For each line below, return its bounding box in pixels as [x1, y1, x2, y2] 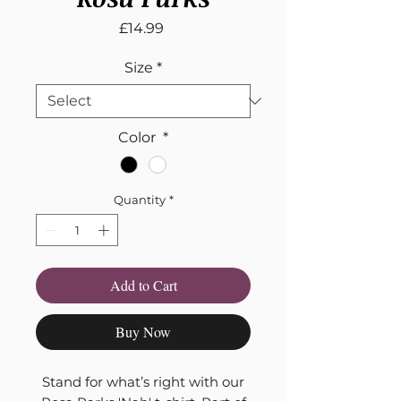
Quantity [113, 192, 166, 208]
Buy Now [115, 321, 171, 341]
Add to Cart [109, 275, 177, 294]
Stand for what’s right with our [42, 372, 244, 390]
